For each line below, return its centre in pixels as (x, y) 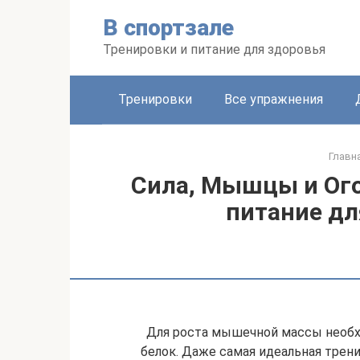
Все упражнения (274, 99)
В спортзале (168, 28)
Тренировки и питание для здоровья (214, 49)
